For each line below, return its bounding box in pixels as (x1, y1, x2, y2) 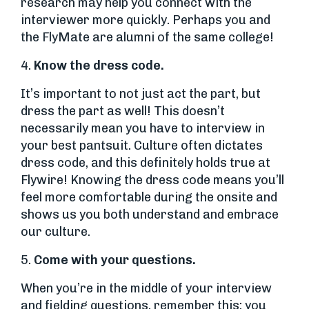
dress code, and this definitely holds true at (21, 155, 270, 170)
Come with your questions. (34, 252, 196, 268)
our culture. (21, 224, 90, 239)
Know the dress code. (34, 58, 164, 73)
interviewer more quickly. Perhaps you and (21, 12, 270, 28)
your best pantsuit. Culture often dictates (21, 138, 263, 153)
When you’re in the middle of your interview (21, 281, 272, 296)
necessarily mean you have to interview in (21, 121, 265, 136)
